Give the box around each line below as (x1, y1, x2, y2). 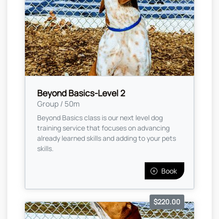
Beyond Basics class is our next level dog (37, 112, 163, 122)
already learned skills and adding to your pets (37, 133, 176, 143)
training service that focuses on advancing (37, 123, 170, 132)
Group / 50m (37, 98, 80, 109)
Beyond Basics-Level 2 (37, 87, 125, 99)
